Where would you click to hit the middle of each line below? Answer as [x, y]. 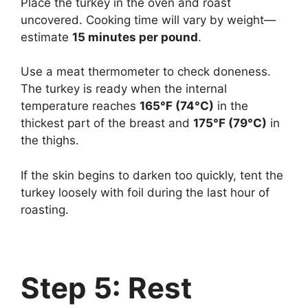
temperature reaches [80, 106]
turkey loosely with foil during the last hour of [145, 192]
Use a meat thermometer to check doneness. [146, 71]
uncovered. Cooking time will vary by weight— [148, 20]
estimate [46, 37]
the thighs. [50, 140]
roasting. [45, 209]
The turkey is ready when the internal [124, 89]
